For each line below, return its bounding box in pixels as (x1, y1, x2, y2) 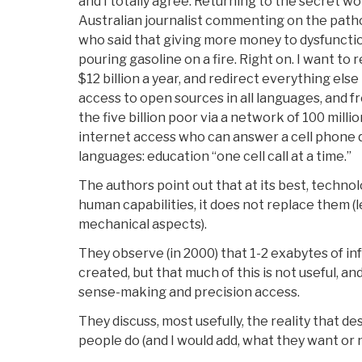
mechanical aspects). (78, 217, 207, 233)
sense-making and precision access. (78, 284, 300, 301)
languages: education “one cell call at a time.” (78, 149, 351, 165)
